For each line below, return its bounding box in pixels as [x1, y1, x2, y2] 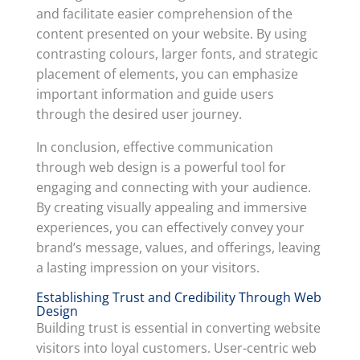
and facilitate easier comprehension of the [35, 5, 292, 22]
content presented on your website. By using [35, 25, 307, 43]
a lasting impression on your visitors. [35, 259, 260, 276]
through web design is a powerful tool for [35, 158, 286, 176]
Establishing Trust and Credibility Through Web [35, 288, 321, 306]
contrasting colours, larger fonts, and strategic [35, 45, 318, 63]
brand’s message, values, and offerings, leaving [35, 239, 321, 256]
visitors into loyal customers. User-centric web [35, 339, 317, 357]
